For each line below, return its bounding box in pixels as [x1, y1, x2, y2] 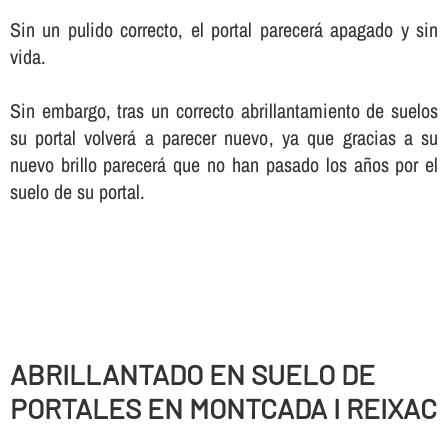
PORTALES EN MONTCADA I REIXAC [9, 391, 437, 426]
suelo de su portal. [9, 178, 145, 206]
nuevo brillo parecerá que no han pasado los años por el [9, 151, 439, 179]
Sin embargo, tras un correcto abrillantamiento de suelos [9, 97, 439, 125]
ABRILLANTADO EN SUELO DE [9, 357, 375, 392]
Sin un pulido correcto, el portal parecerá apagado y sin [9, 16, 439, 44]
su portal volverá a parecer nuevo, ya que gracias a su [9, 124, 439, 152]
